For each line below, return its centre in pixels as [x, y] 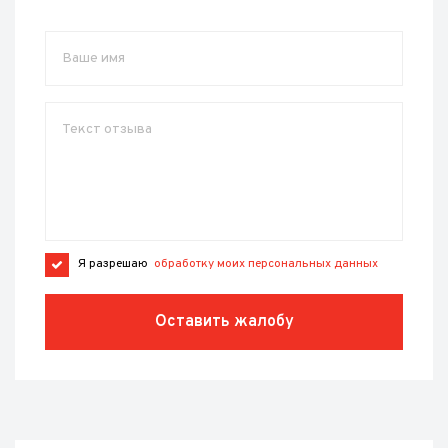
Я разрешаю [116, 264]
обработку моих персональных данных [266, 264]
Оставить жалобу [224, 322]
